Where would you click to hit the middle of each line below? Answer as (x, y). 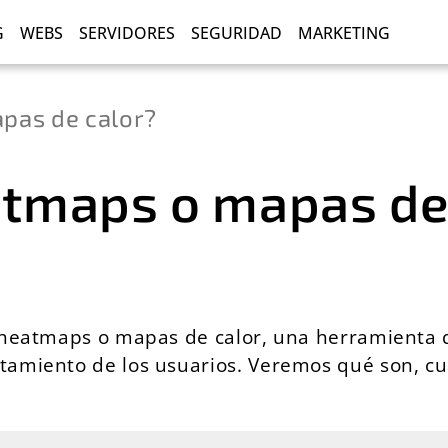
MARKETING (344, 33)
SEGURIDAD (236, 33)
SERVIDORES (127, 33)
